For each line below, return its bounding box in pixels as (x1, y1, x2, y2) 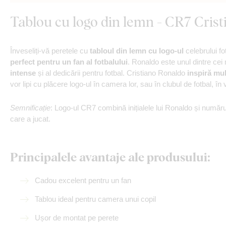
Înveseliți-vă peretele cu (10, 46, 90, 55)
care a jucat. (10, 115, 50, 123)
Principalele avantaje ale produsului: (10, 148, 210, 165)
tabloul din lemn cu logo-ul (90, 46, 184, 55)
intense (10, 69, 36, 77)
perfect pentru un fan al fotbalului (10, 58, 128, 66)
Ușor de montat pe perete (35, 213, 119, 222)
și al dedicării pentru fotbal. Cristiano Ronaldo (36, 69, 185, 77)
